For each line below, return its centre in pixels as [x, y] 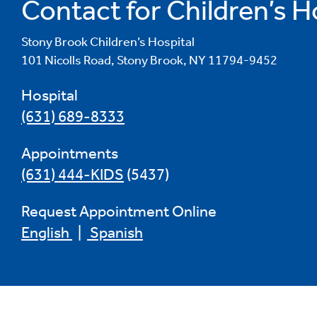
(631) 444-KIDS [73, 174]
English [47, 232]
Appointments [70, 153]
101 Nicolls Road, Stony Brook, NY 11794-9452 [149, 60]
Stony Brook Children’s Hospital [108, 41]
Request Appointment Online [119, 211]
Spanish [115, 232]
